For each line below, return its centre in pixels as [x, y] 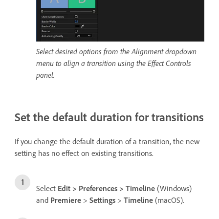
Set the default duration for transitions [109, 117]
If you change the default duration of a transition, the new [107, 141]
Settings [102, 200]
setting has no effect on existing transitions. [84, 153]
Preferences [98, 188]
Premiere [66, 200]
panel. [45, 75]
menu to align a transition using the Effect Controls [114, 63]
